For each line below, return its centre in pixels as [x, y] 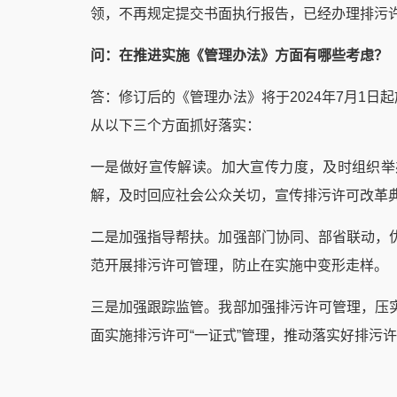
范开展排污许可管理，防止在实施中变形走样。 [239, 265]
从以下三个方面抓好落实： [175, 125]
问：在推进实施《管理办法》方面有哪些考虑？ [239, 55]
